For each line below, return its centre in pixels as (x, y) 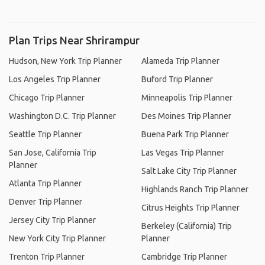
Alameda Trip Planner (180, 61)
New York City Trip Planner (57, 238)
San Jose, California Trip (53, 153)
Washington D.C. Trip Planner (62, 116)
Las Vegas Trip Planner (183, 153)
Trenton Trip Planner (47, 257)
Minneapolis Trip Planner (187, 98)
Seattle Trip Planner (45, 134)
